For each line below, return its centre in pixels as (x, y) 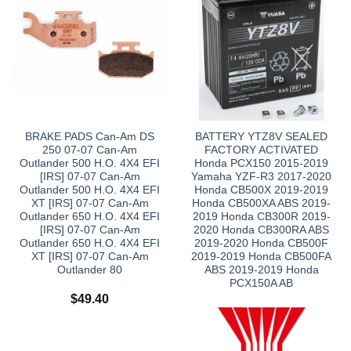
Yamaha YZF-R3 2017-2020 (261, 177)
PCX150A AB (261, 284)
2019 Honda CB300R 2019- (261, 217)
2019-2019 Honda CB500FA (261, 257)
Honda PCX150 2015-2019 (261, 164)
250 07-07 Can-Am (90, 150)
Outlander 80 (90, 270)
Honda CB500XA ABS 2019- (261, 204)
